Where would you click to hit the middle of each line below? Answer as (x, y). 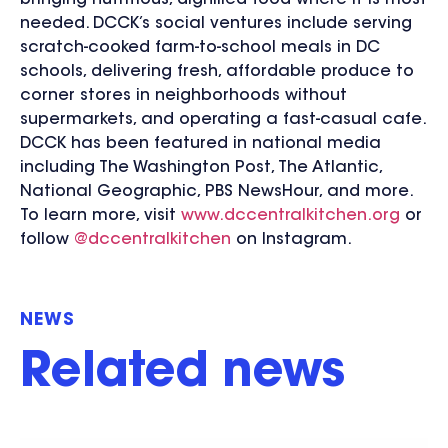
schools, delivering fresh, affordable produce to (217, 72)
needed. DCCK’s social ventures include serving (216, 24)
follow (47, 240)
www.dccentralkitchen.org (290, 216)
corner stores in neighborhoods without (183, 96)
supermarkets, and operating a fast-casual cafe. (222, 120)
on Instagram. (291, 240)
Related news (182, 374)
